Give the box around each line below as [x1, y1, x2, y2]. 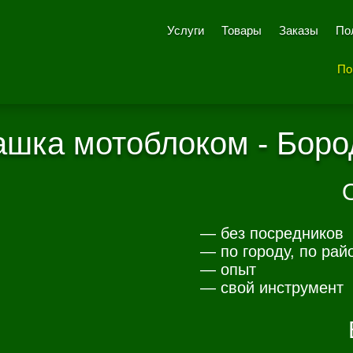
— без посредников [199, 224, 344, 242]
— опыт [199, 260, 256, 278]
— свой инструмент [199, 278, 344, 296]
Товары [221, 24, 262, 37]
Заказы [279, 24, 318, 37]
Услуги [167, 24, 204, 37]
